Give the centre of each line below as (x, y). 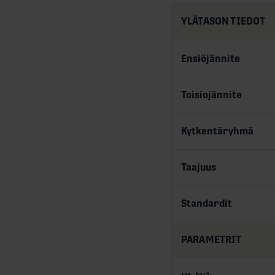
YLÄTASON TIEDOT (223, 21)
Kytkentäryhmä (217, 131)
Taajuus (199, 167)
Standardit (207, 203)
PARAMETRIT (211, 239)
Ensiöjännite (211, 58)
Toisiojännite (211, 95)
